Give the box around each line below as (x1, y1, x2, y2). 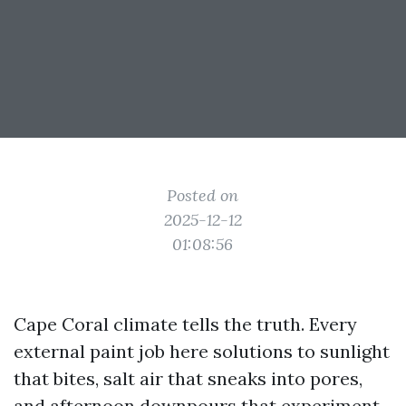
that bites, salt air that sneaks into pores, (14, 367, 362, 390)
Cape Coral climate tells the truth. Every (14, 313, 357, 335)
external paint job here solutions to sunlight (14, 340, 390, 362)
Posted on (167, 185, 239, 206)
